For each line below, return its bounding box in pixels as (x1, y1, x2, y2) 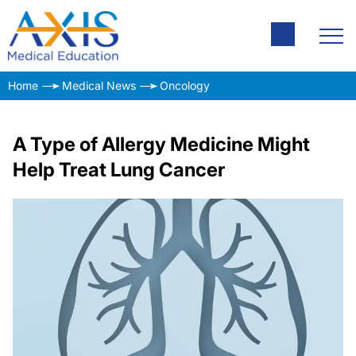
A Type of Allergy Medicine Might (13, 133, 310, 156)
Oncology (160, 79, 210, 92)
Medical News (62, 79, 136, 92)
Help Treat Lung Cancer (13, 158, 225, 181)
